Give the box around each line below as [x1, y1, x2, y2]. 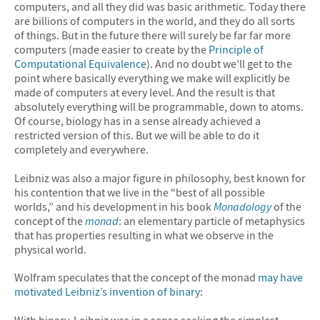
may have [258, 270, 303, 285]
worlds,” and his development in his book [14, 199, 214, 214]
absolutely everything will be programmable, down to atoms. [14, 99, 304, 114]
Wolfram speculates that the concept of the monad [14, 270, 258, 285]
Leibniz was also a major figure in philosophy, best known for [14, 170, 306, 185]
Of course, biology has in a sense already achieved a [14, 114, 261, 129]
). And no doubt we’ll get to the [146, 56, 292, 71]
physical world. [14, 241, 86, 256]
